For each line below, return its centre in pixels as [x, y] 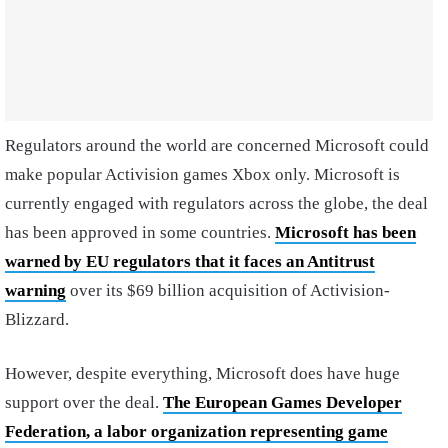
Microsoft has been [345, 232]
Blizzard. [39, 319]
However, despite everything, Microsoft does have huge [202, 373]
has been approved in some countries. [140, 232]
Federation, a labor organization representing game [196, 431]
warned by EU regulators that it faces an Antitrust [190, 261]
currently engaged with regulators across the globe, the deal [216, 203]
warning [35, 290]
